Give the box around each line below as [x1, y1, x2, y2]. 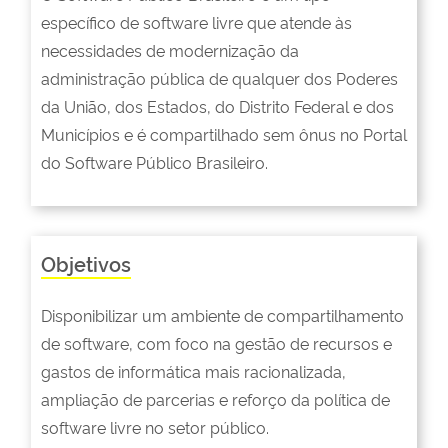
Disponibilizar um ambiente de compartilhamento [41, 303, 404, 326]
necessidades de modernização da [41, 38, 299, 61]
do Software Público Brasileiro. [41, 150, 268, 173]
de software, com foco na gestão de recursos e [41, 331, 392, 354]
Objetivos [41, 248, 131, 277]
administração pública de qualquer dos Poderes [41, 66, 398, 89]
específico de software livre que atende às [41, 10, 352, 33]
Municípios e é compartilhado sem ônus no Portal [41, 122, 407, 145]
